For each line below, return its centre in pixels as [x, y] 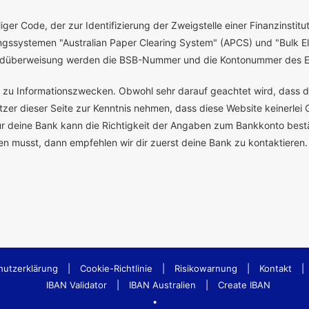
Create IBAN [244, 285]
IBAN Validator [76, 285]
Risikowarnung [206, 269]
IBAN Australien [162, 285]
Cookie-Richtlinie [116, 269]
